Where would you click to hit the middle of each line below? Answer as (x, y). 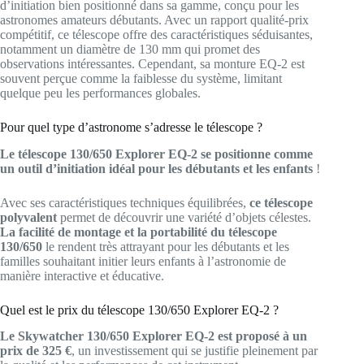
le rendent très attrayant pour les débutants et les (166, 246)
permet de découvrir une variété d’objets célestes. (184, 217)
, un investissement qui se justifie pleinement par (195, 351)
